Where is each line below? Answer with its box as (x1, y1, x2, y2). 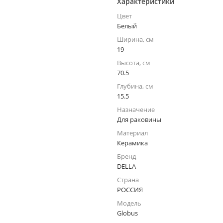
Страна (117, 175, 139, 184)
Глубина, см (117, 82, 153, 91)
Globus (117, 209, 138, 218)
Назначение (117, 105, 155, 114)
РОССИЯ (117, 185, 143, 194)
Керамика (117, 138, 148, 147)
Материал (117, 128, 148, 137)
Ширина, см (117, 35, 154, 44)
